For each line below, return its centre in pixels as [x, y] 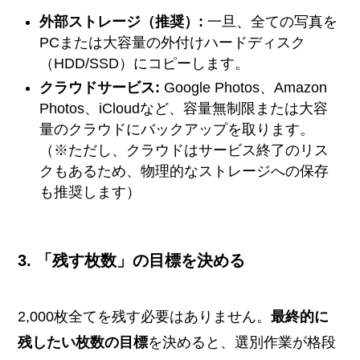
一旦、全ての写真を [271, 21]
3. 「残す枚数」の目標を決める [132, 261]
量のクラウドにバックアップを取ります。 [177, 130]
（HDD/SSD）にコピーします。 [145, 63]
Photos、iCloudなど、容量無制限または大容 [184, 109]
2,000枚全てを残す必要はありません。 [145, 316]
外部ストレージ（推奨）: [122, 21]
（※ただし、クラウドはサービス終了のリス [184, 151]
